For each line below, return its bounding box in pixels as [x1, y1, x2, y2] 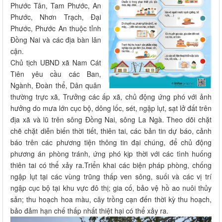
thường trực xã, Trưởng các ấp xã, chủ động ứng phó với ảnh [10, 92, 212, 102]
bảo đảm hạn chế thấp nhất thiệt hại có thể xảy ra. [10, 206, 168, 216]
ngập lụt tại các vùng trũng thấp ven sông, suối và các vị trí [10, 171, 212, 182]
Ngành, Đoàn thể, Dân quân [10, 80, 101, 91]
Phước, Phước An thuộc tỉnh [10, 23, 101, 34]
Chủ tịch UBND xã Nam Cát [10, 57, 101, 68]
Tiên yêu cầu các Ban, [10, 69, 101, 79]
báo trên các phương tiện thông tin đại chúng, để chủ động [10, 137, 212, 148]
